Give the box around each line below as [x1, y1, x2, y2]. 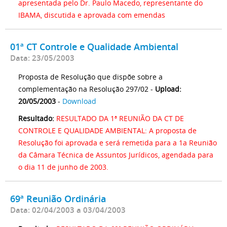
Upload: [155, 84, 181, 94]
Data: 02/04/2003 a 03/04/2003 [10, 204, 126, 215]
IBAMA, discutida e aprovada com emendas [18, 10, 165, 20]
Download [62, 96, 96, 106]
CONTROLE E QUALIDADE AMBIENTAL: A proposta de [18, 125, 197, 135]
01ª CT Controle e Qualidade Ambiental [10, 40, 178, 53]
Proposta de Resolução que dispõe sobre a [18, 71, 163, 82]
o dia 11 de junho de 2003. [18, 162, 108, 172]
